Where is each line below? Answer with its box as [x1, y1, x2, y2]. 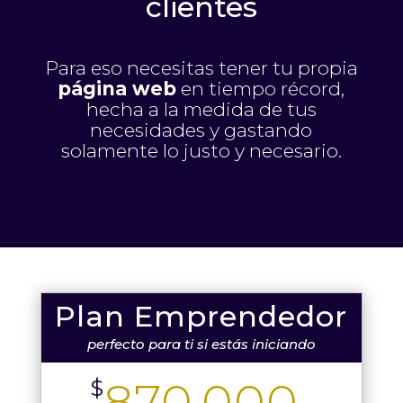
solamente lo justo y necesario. [60, 139, 342, 163]
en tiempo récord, [176, 77, 345, 101]
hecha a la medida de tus [85, 98, 317, 121]
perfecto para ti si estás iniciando [86, 336, 316, 354]
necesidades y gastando [90, 119, 313, 142]
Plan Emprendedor [55, 299, 348, 335]
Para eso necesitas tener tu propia [44, 57, 358, 80]
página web [58, 77, 177, 101]
